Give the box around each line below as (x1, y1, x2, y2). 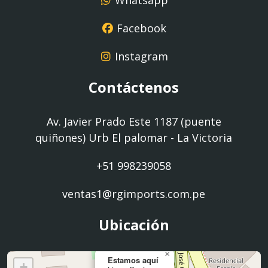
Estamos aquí (108, 254, 159, 266)
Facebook (116, 21, 166, 35)
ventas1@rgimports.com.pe (62, 187, 206, 201)
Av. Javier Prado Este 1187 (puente (46, 114, 221, 129)
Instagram (114, 49, 168, 63)
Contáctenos (89, 77, 179, 97)
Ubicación (99, 215, 169, 234)
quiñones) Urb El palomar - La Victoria (35, 130, 233, 145)
